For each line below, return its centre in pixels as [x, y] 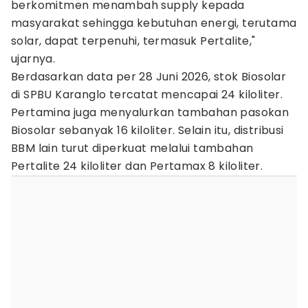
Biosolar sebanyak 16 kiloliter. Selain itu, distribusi [147, 130]
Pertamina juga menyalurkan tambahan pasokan [150, 112]
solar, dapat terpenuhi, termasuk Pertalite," [133, 41]
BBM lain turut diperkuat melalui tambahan [132, 148]
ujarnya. [33, 59]
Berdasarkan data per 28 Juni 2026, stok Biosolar [149, 77]
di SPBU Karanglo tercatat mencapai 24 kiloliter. [147, 95]
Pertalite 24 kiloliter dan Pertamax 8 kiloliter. [137, 166]
